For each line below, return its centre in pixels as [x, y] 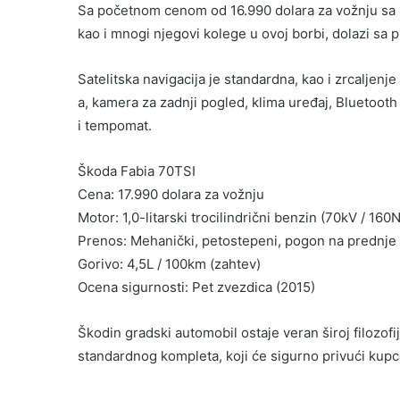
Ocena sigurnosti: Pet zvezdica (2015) [196, 287]
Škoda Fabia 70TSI [137, 171]
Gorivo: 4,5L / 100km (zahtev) [169, 264]
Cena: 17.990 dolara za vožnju [171, 195]
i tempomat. [115, 126]
